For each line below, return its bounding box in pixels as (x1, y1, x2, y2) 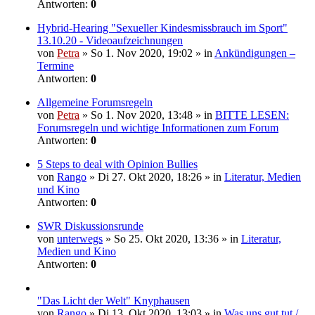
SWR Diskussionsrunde (37, 220, 143, 233)
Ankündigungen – (214, 47, 295, 60)
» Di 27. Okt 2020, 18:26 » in (86, 171, 224, 184)
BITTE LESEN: (215, 109, 289, 122)
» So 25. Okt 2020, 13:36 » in (103, 233, 241, 245)
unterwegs (57, 233, 103, 245)
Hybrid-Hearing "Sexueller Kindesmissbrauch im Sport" (37, 22, 288, 34)
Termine (37, 60, 74, 72)
